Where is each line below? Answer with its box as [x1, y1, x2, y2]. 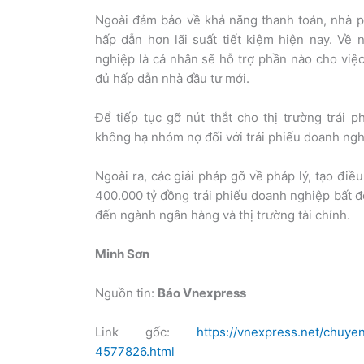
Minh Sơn [95, 245, 149, 262]
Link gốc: [95, 323, 197, 340]
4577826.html [95, 343, 175, 359]
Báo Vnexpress [158, 284, 246, 301]
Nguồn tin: [95, 284, 158, 301]
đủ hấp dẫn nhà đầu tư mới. [95, 70, 249, 86]
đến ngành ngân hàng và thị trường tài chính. [95, 206, 350, 223]
